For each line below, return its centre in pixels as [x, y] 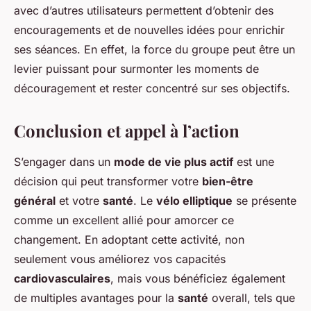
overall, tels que [252, 298]
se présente [264, 201]
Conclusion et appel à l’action [127, 131]
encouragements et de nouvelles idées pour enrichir [149, 30]
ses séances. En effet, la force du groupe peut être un [154, 50]
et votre [79, 201]
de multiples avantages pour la [96, 298]
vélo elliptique [194, 201]
